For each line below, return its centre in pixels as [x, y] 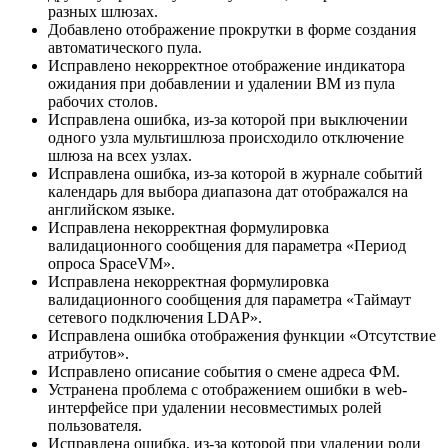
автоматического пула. [125, 47]
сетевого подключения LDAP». [155, 317]
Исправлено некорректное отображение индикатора [226, 65]
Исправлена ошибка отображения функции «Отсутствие [242, 335]
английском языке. [111, 209]
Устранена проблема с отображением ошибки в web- [227, 389]
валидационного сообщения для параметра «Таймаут [229, 299]
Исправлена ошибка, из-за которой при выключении [228, 119]
